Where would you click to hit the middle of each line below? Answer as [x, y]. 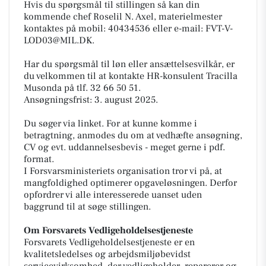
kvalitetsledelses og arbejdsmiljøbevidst [107, 254]
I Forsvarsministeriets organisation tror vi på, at [123, 171]
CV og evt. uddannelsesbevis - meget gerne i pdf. [124, 147]
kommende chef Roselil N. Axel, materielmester [123, 16]
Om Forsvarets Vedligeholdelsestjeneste [108, 230]
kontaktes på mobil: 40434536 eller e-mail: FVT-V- [128, 28]
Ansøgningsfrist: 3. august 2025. [91, 99]
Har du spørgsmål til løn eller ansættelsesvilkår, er [129, 64]
